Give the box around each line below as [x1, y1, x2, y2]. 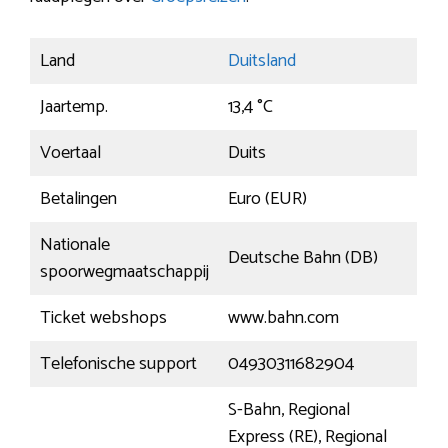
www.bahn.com [228, 303, 339, 334]
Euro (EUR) [228, 184, 307, 215]
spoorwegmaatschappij [40, 257, 209, 288]
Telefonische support [40, 349, 197, 380]
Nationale [40, 230, 110, 261]
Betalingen [40, 184, 117, 215]
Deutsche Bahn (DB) [228, 243, 378, 274]
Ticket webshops [40, 303, 167, 334]
